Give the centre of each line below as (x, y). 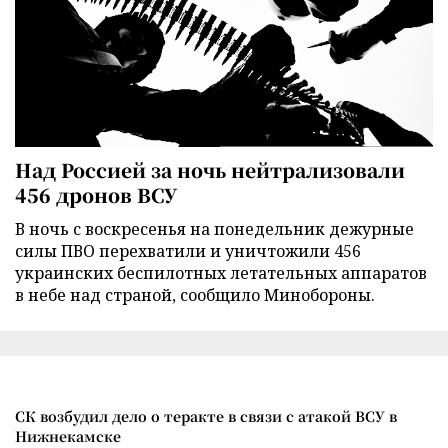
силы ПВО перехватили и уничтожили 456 (188, 250)
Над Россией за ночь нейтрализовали (210, 169)
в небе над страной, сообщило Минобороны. (195, 294)
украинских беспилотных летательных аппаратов (221, 272)
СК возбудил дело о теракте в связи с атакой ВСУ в (206, 415)
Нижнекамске (68, 435)
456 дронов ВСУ (96, 194)
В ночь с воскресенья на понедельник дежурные (214, 228)
